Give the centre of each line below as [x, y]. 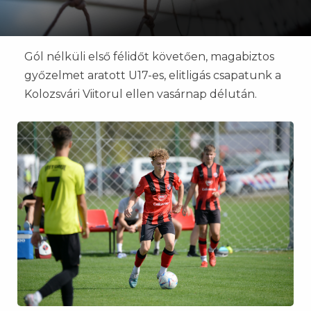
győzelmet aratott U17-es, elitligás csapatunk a [153, 75]
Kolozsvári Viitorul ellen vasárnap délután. [141, 94]
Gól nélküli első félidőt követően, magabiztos [149, 57]
